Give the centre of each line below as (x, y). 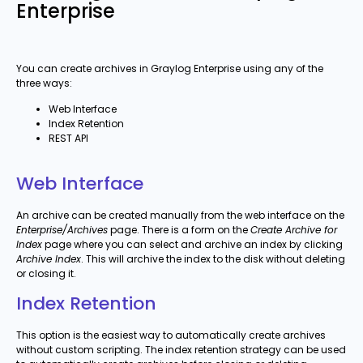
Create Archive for (294, 229)
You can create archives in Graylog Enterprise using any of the (170, 68)
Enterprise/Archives (62, 229)
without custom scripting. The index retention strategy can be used (181, 350)
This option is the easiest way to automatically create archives (171, 335)
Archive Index (49, 258)
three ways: (44, 83)
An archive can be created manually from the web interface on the (180, 215)
